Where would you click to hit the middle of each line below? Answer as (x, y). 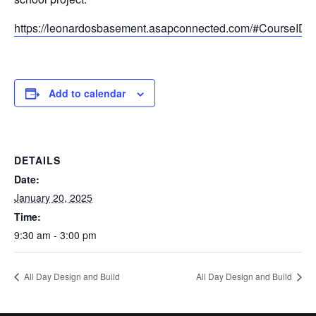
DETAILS (37, 160)
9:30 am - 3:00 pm (55, 235)
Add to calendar (87, 93)
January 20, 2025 (53, 197)
